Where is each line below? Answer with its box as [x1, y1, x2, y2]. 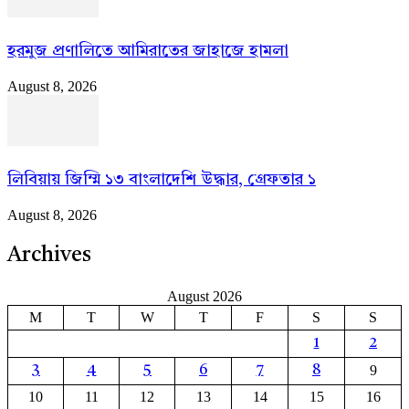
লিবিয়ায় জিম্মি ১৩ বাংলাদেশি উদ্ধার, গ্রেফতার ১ [7, 171, 316, 188]
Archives [7, 245, 91, 267]
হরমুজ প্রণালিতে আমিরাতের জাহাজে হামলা [7, 42, 288, 59]
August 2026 [167, 288, 242, 305]
